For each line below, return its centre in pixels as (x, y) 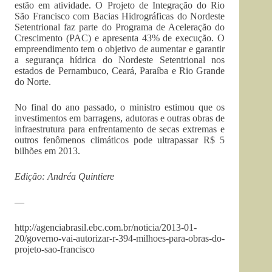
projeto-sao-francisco (55, 249)
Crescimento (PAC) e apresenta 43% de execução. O (120, 38)
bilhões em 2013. (47, 151)
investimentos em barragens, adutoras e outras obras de (120, 118)
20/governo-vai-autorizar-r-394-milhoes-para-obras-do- (120, 238)
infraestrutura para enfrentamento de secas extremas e (120, 129)
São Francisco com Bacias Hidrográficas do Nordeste (120, 16)
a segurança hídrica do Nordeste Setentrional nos (120, 60)
